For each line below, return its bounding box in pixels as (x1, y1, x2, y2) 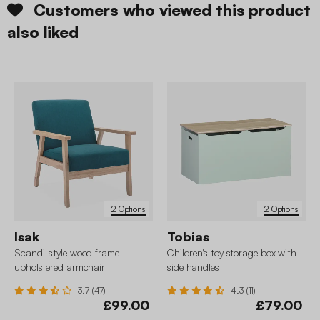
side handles (167, 261, 219, 274)
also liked (7, 22, 79, 42)
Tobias (167, 229, 209, 245)
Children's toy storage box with (167, 246, 296, 259)
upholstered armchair (14, 261, 106, 274)
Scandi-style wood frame (14, 246, 119, 259)
